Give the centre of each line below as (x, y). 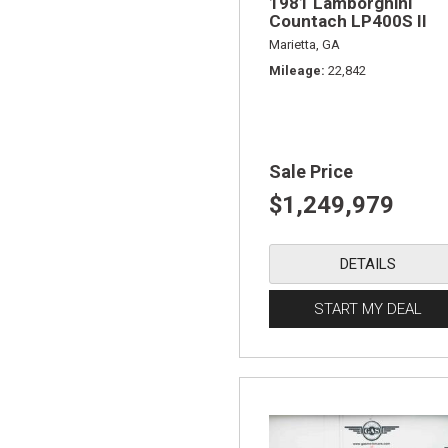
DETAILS (368, 263)
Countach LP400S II (348, 20)
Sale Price (311, 171)
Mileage (295, 70)
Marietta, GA (304, 44)
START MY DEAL (368, 308)
